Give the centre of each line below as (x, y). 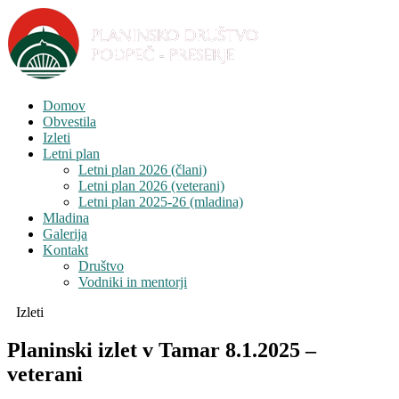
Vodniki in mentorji (133, 282)
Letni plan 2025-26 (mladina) (161, 202)
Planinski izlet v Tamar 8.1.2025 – (162, 350)
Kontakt (65, 250)
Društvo (101, 266)
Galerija (65, 234)
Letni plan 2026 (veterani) (151, 186)
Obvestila (69, 122)
